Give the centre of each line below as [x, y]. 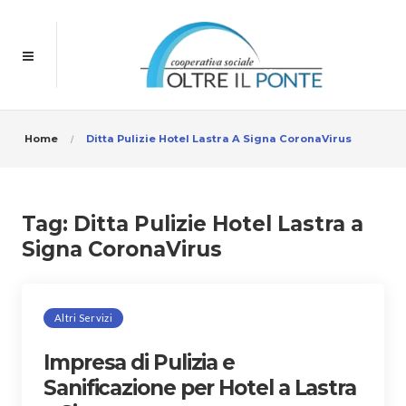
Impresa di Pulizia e [140, 362]
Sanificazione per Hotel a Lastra [200, 387]
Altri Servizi [83, 317]
